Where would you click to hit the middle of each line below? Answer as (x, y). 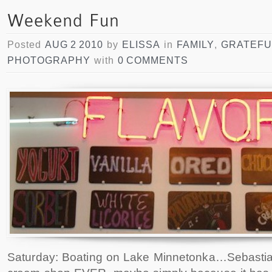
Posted (26, 44)
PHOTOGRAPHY (49, 60)
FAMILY (195, 44)
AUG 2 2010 (74, 44)
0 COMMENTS (153, 60)
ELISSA (141, 44)
